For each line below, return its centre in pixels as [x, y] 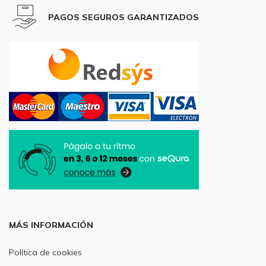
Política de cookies [45, 252]
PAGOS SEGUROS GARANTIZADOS [123, 17]
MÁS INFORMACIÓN [51, 225]
